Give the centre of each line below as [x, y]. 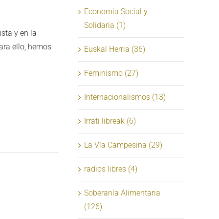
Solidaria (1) [105, 25]
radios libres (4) [111, 169]
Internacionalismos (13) [125, 97]
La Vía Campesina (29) [123, 145]
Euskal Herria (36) [115, 49]
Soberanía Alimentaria [122, 193]
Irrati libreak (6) [110, 121]
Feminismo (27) [111, 73]
